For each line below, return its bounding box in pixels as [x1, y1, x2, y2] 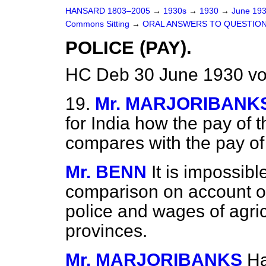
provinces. [65, 221, 147, 240]
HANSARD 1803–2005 [65, 7, 150, 15]
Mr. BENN [65, 162, 147, 182]
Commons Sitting [65, 20, 132, 28]
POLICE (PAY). [65, 37, 192, 58]
